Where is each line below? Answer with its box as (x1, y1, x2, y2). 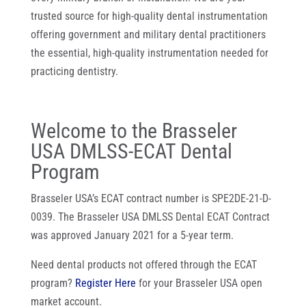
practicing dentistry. (30, 65, 118, 78)
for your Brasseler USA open (135, 277, 262, 290)
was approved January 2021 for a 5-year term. (30, 229, 234, 242)
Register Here (74, 277, 136, 290)
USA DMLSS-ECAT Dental (30, 139, 232, 163)
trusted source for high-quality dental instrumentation (30, 10, 268, 23)
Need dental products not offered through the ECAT (30, 258, 257, 271)
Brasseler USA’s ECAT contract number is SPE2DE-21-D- (30, 192, 271, 205)
